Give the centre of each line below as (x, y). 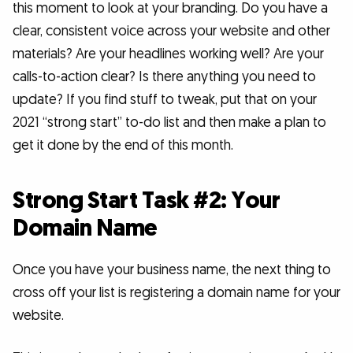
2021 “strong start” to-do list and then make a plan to (169, 123)
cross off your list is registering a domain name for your (176, 292)
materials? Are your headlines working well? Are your (168, 54)
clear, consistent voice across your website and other (171, 32)
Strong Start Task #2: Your (146, 201)
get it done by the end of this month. (123, 146)
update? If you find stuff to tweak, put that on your (165, 100)
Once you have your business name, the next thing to (172, 269)
